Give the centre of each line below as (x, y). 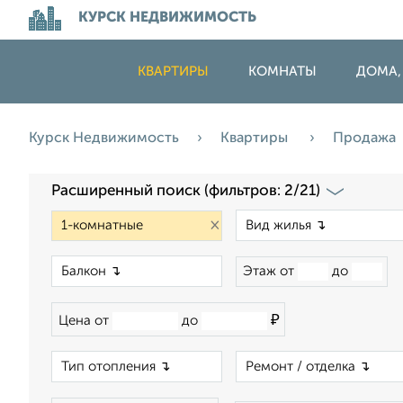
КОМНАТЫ (282, 72)
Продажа (366, 139)
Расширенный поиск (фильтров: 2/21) (186, 191)
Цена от (85, 321)
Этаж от (270, 271)
